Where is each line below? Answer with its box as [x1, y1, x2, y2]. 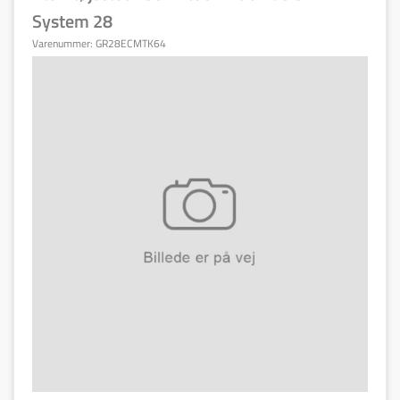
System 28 [32, 7, 112, 35]
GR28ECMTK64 [96, 35, 166, 52]
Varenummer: [32, 35, 96, 52]
